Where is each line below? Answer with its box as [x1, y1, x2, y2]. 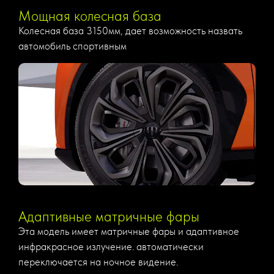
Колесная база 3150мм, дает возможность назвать [18, 24, 242, 37]
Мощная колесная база [18, 7, 161, 25]
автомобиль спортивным [18, 40, 127, 53]
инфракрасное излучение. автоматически [18, 240, 204, 253]
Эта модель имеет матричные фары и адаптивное [18, 224, 239, 237]
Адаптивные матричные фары [18, 207, 199, 225]
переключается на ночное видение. [18, 255, 178, 268]
